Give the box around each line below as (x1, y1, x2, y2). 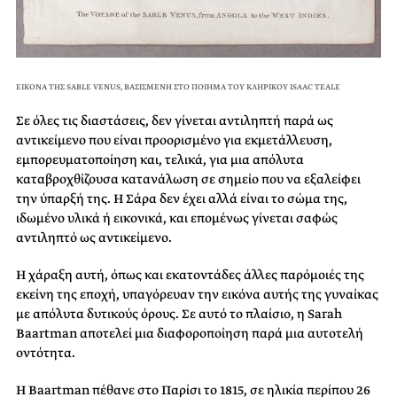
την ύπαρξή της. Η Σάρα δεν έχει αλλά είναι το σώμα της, (16, 189, 347, 207)
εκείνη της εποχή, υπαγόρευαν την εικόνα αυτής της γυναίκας (16, 284, 378, 303)
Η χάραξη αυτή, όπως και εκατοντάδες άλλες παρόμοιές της (16, 265, 364, 284)
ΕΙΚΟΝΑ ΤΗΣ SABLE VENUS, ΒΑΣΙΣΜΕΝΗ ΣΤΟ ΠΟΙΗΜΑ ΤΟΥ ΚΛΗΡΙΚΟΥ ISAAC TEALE (16, 81, 340, 92)
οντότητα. (16, 343, 75, 362)
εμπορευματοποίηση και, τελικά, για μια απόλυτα (16, 150, 304, 168)
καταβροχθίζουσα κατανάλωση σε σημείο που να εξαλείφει (16, 169, 361, 188)
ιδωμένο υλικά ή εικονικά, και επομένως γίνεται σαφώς (16, 208, 338, 227)
